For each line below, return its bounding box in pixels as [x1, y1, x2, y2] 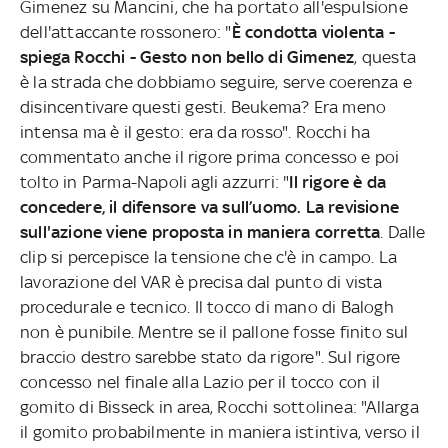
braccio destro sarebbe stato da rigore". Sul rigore [20, 346, 401, 367]
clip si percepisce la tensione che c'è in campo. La [20, 246, 398, 267]
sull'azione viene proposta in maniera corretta [20, 221, 381, 242]
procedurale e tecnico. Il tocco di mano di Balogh [20, 296, 394, 317]
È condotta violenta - [231, 21, 395, 42]
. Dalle [380, 221, 426, 242]
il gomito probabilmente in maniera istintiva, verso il [20, 421, 420, 442]
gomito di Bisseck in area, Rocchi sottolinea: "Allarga [20, 396, 419, 417]
